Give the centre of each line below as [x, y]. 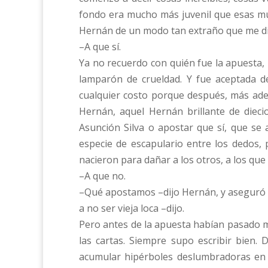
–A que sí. [100, 46]
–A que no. [102, 176]
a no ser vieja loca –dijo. [132, 208]
